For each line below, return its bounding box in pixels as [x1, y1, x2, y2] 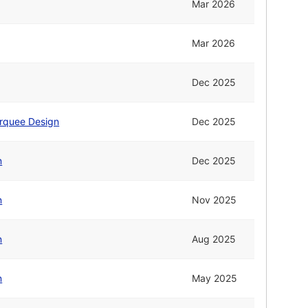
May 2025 [192, 272, 238, 285]
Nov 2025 [192, 194, 237, 206]
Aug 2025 [192, 233, 236, 245]
